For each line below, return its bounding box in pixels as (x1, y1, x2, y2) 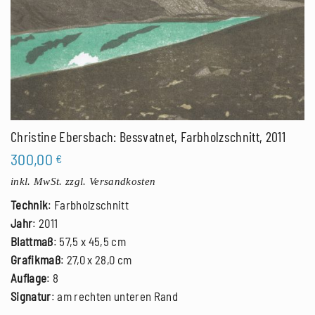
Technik (11, 197, 49, 212)
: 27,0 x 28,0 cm (60, 252, 132, 266)
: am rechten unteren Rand (51, 288, 179, 303)
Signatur (11, 288, 51, 303)
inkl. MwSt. (11, 175, 63, 187)
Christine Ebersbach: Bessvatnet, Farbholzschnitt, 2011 (11, 128, 286, 146)
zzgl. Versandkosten (65, 175, 156, 187)
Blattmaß (11, 233, 53, 248)
